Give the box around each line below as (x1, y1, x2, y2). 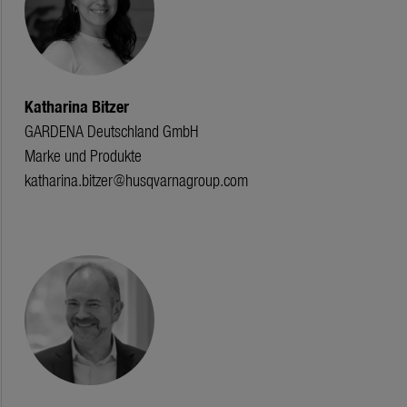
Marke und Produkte (24, 144, 142, 167)
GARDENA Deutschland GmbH (24, 119, 198, 143)
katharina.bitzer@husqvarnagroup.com (24, 168, 248, 192)
